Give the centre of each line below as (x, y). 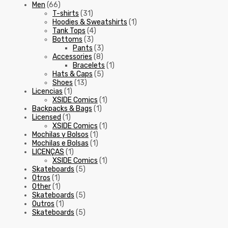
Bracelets (89, 66)
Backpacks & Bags (62, 109)
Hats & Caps (73, 74)
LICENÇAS (48, 152)
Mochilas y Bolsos (60, 135)
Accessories (72, 57)
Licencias (47, 92)
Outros (43, 204)
